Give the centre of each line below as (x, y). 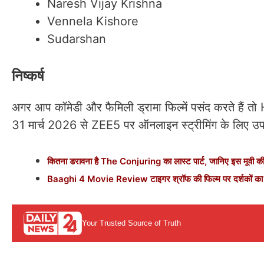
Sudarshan (77, 39)
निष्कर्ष (28, 75)
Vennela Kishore (93, 21)
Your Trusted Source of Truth (131, 223)
